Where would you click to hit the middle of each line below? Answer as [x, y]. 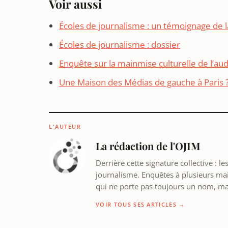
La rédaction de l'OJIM [148, 146]
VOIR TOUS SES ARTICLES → [140, 204]
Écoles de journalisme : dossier [120, 45]
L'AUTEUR [65, 126]
